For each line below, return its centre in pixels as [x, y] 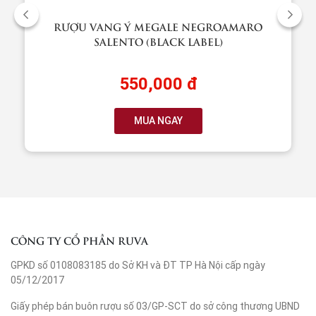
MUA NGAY [158, 120]
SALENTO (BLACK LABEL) [158, 41]
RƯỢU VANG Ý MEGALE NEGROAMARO [158, 26]
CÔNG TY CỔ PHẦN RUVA [79, 240]
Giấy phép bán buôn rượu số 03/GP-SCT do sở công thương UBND [155, 306]
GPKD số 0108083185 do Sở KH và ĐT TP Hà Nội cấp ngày [138, 265]
